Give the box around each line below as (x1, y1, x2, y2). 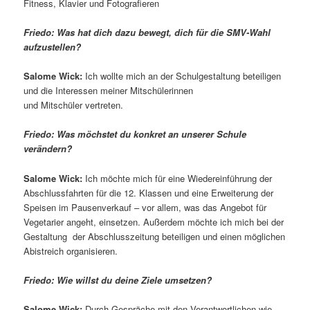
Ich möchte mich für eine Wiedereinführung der (82, 171, 273, 185)
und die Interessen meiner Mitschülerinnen (24, 84, 194, 98)
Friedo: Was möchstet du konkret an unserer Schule (24, 127, 247, 141)
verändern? (24, 142, 73, 156)
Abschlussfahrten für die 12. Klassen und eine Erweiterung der (24, 185, 274, 199)
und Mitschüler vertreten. (24, 98, 124, 112)
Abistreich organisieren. (24, 244, 118, 257)
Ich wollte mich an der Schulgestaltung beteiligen (82, 69, 282, 83)
